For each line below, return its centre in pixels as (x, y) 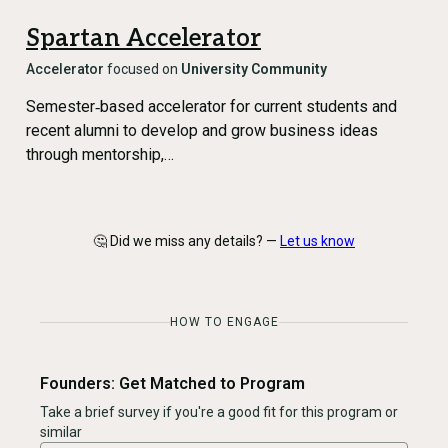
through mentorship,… (100, 154)
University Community (254, 69)
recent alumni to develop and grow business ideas (202, 130)
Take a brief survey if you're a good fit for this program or (219, 412)
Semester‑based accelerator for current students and (211, 106)
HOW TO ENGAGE (224, 322)
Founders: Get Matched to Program (172, 383)
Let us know (317, 241)
